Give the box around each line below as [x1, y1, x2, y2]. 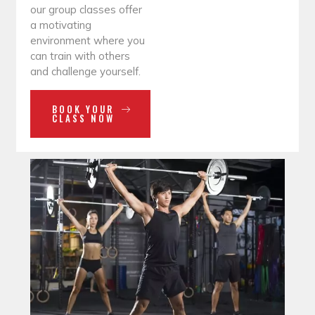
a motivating [30, 18, 91, 32]
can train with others [30, 49, 130, 63]
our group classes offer [30, 3, 142, 17]
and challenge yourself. [30, 65, 141, 79]
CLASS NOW [51, 110, 115, 125]
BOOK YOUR [52, 101, 114, 116]
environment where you [30, 34, 145, 48]
